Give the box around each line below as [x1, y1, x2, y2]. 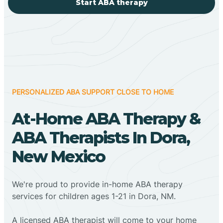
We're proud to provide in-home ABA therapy [12, 179, 183, 189]
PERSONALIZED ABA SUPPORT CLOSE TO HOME [12, 87, 174, 96]
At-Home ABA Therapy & [12, 109, 200, 128]
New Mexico [12, 146, 105, 166]
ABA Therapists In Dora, [12, 127, 190, 147]
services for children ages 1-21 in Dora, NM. [12, 191, 176, 201]
